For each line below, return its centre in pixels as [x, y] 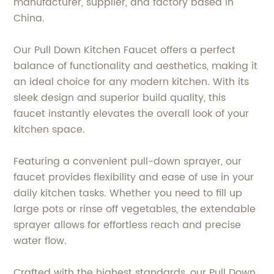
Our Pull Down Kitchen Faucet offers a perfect [125, 50]
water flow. [40, 241]
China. [29, 18]
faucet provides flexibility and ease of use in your [134, 177]
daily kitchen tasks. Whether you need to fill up [128, 193]
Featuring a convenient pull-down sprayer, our [128, 161]
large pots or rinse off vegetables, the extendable [135, 209]
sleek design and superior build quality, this [120, 98]
